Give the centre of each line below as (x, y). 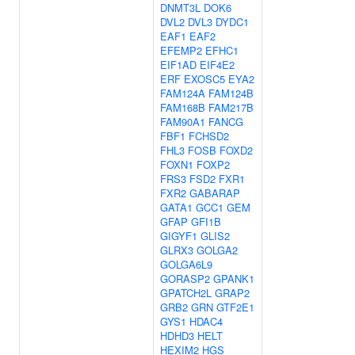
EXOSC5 (204, 79)
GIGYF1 (179, 236)
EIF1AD (178, 65)
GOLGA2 (217, 250)
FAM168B (183, 107)
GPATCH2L (186, 293)
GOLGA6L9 (186, 264)
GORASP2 (185, 279)
